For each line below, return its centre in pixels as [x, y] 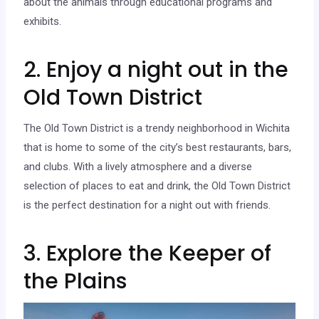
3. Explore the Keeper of [148, 253]
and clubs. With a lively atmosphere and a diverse [138, 166]
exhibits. [43, 21]
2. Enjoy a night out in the [156, 69]
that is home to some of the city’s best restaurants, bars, [158, 147]
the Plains [75, 281]
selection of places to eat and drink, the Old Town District [157, 185]
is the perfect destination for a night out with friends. [147, 205]
